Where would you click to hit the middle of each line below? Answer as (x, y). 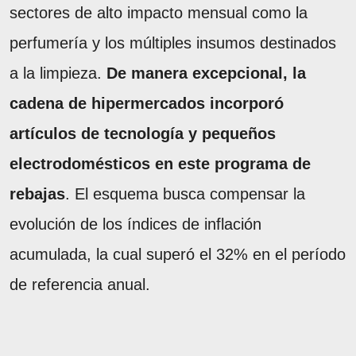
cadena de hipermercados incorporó (147, 104)
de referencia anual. (80, 285)
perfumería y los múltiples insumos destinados (173, 43)
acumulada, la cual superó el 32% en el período (178, 255)
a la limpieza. (58, 74)
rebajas (37, 194)
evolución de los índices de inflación (135, 224)
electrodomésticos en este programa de (160, 164)
